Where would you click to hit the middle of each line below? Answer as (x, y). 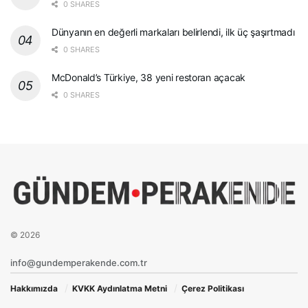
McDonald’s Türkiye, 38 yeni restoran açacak (148, 78)
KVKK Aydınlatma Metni (120, 289)
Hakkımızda (34, 289)
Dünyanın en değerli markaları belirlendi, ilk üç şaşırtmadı (173, 32)
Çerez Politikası (213, 289)
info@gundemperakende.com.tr (79, 263)
